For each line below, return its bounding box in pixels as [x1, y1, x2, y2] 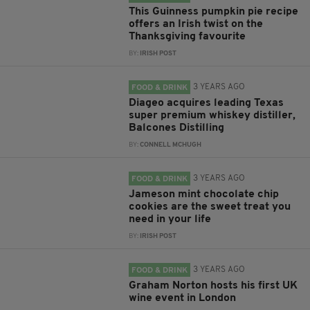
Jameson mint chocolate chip [129, 189, 280, 200]
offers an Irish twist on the [129, 19, 264, 30]
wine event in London [129, 293, 237, 304]
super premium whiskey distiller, [129, 110, 296, 121]
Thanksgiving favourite [129, 31, 246, 42]
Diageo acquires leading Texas [129, 98, 284, 109]
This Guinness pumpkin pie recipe [129, 6, 299, 17]
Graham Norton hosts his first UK [129, 280, 298, 291]
